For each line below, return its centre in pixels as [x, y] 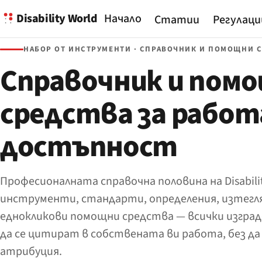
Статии [177, 20]
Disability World [57, 18]
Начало [123, 19]
